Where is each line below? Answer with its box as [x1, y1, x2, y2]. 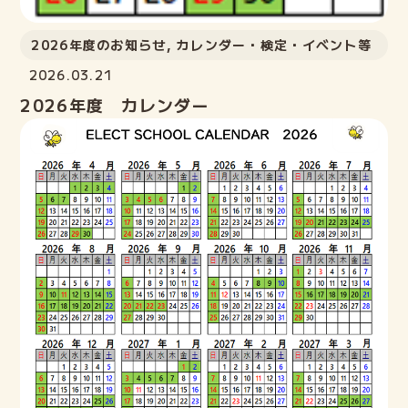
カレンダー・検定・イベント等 [177, 36, 372, 55]
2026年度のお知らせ [31, 36, 167, 55]
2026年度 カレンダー [20, 93, 209, 117]
